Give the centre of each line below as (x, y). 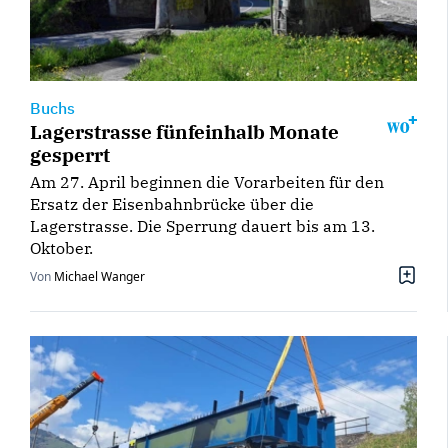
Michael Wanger (99, 276)
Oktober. (61, 247)
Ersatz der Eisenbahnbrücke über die (172, 203)
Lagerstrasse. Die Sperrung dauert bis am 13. (202, 225)
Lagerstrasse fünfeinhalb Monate (184, 131)
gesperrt (70, 154)
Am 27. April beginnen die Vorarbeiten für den (207, 181)
